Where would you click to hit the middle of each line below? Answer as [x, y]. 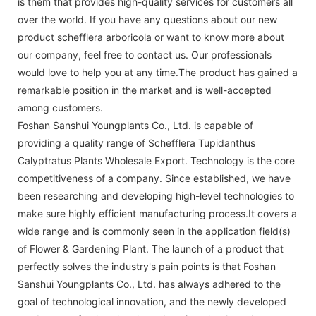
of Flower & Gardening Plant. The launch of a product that [151, 248]
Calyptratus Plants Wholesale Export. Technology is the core [156, 160]
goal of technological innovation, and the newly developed [152, 301]
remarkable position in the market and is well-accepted [145, 90]
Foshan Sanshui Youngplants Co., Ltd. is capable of [135, 125]
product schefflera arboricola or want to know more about [151, 37]
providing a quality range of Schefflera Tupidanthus [136, 142]
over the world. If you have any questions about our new [147, 19]
